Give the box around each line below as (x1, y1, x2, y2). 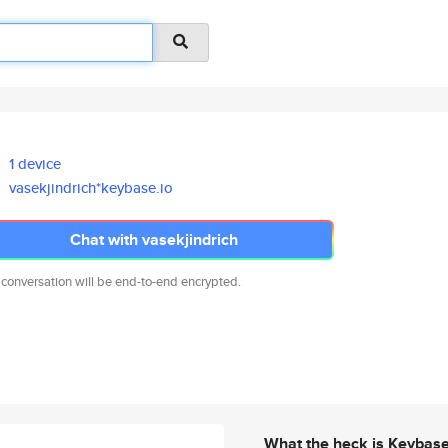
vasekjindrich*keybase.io (9, 177, 174, 198)
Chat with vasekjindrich (70, 228, 238, 251)
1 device (9, 153, 62, 174)
